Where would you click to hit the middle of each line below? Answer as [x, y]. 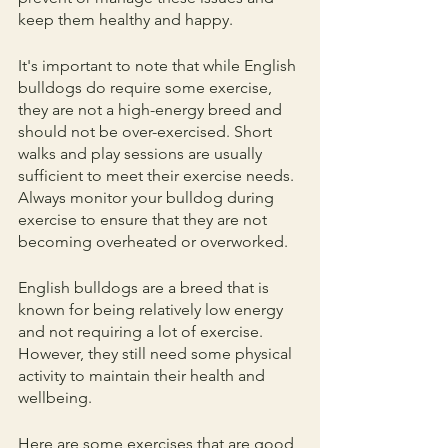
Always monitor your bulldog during [148, 198]
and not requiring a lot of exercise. [142, 332]
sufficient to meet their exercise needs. [158, 176]
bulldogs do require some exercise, [147, 88]
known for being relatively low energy [152, 310]
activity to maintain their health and [143, 376]
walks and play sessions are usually [142, 154]
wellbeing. [57, 398]
